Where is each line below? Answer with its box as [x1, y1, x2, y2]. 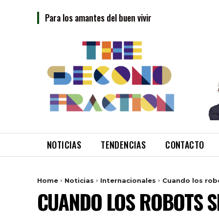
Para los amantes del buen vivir [45, 11, 152, 24]
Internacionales [100, 176, 156, 184]
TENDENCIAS [101, 138, 146, 151]
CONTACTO [165, 138, 204, 151]
